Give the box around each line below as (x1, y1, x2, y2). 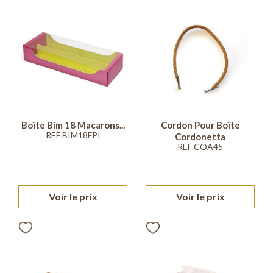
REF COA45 (177, 141, 223, 152)
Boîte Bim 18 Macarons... (21, 119, 125, 130)
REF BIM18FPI (45, 129, 101, 140)
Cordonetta (175, 130, 225, 142)
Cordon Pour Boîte (160, 119, 240, 130)
